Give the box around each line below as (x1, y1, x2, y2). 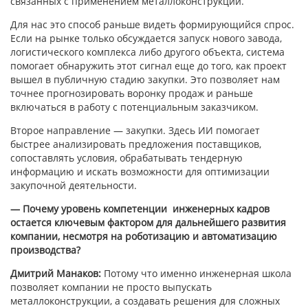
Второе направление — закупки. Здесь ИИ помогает (10, 124, 260, 137)
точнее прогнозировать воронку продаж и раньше (10, 87, 253, 100)
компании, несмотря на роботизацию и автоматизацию (10, 230, 277, 243)
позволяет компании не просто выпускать (10, 280, 212, 294)
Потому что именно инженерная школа (101, 267, 291, 280)
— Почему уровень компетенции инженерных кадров (10, 202, 269, 216)
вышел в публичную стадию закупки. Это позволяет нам (10, 73, 280, 87)
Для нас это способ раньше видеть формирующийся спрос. (10, 18, 294, 32)
